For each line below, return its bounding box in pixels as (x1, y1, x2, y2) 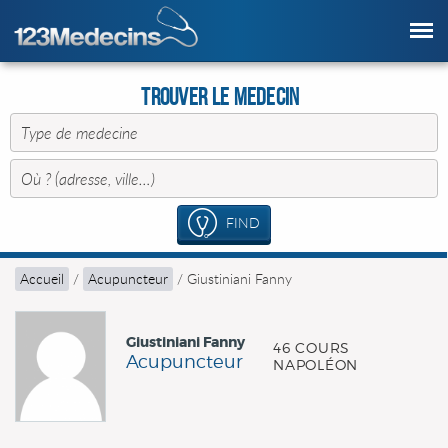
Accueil (20, 269, 64, 288)
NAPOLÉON (273, 356, 358, 373)
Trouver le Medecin (141, 84, 300, 110)
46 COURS (273, 339, 350, 356)
